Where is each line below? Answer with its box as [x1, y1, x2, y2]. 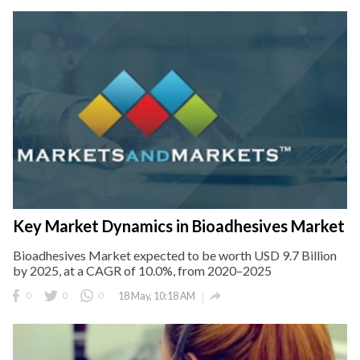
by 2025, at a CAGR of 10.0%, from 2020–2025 [13, 263, 272, 279]
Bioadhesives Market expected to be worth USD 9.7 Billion [13, 247, 337, 264]
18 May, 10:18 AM [118, 290, 195, 303]
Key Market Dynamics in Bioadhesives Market [13, 216, 345, 236]
